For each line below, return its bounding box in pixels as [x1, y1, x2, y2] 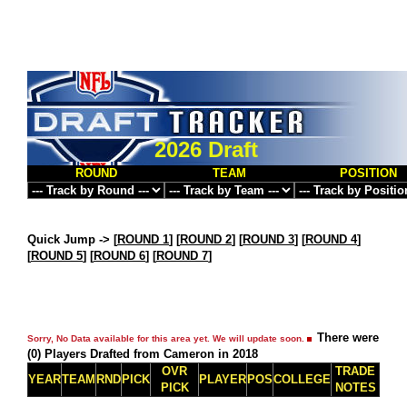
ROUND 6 [94, 249, 145, 263]
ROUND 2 [180, 233, 232, 246]
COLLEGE [273, 372, 331, 386]
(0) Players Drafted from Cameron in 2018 [27, 347, 258, 361]
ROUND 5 [31, 249, 83, 263]
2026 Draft [154, 137, 258, 162]
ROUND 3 [243, 233, 294, 246]
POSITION [339, 166, 397, 180]
